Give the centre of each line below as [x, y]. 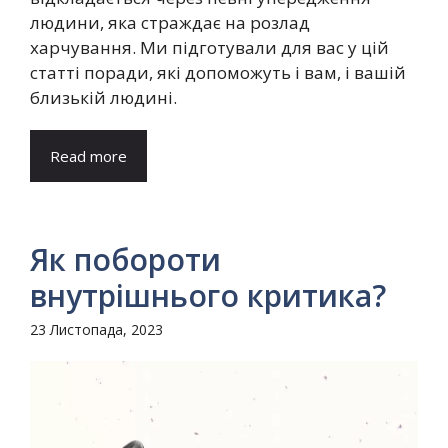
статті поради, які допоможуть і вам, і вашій [218, 73]
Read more [88, 156]
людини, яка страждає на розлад [170, 23]
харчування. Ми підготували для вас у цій [209, 48]
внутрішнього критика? [208, 296]
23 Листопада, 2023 [96, 330]
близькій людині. [103, 98]
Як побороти [125, 260]
